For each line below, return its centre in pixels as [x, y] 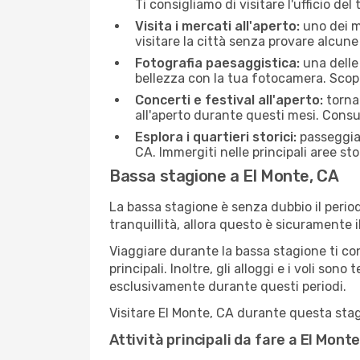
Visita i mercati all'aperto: [217, 26]
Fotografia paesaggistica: [217, 63]
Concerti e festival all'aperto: [229, 100]
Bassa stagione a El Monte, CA [224, 176]
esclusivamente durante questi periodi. [228, 286]
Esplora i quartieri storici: [216, 137]
